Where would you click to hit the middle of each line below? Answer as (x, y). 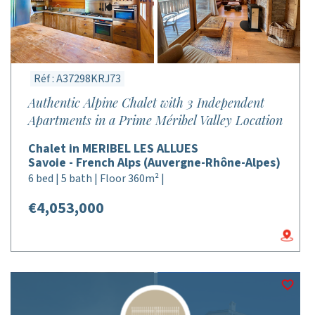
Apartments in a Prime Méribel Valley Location (155, 120)
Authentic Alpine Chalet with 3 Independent (146, 103)
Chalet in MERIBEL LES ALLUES (113, 149)
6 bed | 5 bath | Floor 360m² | (96, 179)
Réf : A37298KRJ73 (77, 79)
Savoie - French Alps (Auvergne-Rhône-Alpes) (154, 163)
